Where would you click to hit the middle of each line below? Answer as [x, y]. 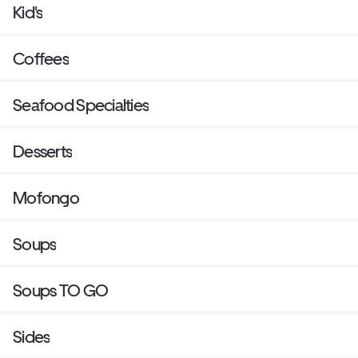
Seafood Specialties [81, 105]
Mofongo [46, 198]
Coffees [41, 59]
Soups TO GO [61, 291]
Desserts [43, 152]
